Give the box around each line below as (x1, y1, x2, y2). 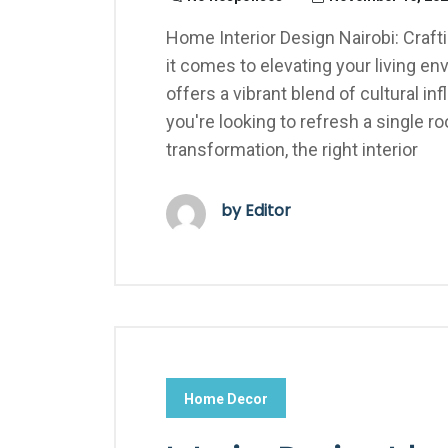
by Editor (221, 199, 291, 222)
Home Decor (184, 391, 268, 407)
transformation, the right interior (166, 139, 418, 160)
